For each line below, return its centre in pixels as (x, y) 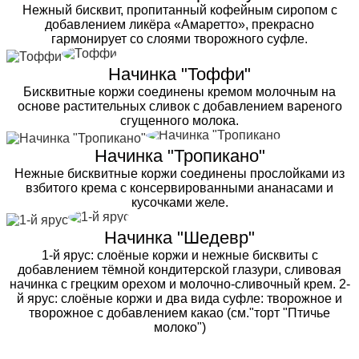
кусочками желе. (179, 202)
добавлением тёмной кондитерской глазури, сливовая (179, 269)
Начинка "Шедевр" (179, 237)
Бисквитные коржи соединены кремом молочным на (179, 91)
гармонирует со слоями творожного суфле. (179, 38)
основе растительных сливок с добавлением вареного (179, 106)
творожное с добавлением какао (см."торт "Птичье (179, 313)
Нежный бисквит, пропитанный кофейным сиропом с (179, 10)
